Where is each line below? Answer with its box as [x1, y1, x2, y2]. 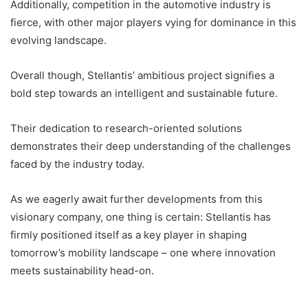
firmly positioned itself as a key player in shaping [10, 228, 247, 241]
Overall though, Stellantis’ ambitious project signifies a [10, 68, 274, 82]
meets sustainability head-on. [10, 263, 154, 277]
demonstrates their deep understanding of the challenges [10, 139, 291, 153]
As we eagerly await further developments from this [10, 192, 263, 206]
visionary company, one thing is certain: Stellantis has [10, 210, 271, 223]
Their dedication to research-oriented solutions [10, 121, 242, 135]
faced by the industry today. [10, 157, 144, 170]
